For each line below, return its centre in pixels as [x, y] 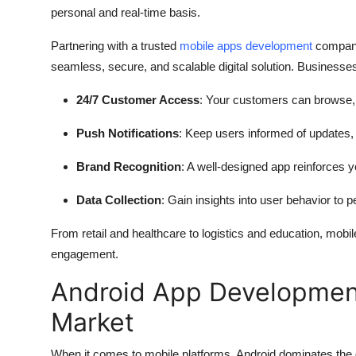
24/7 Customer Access [138, 99]
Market [93, 322]
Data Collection [119, 199]
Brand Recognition [129, 166]
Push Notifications [128, 133]
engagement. [85, 253]
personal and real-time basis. [126, 12]
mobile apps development [246, 45]
